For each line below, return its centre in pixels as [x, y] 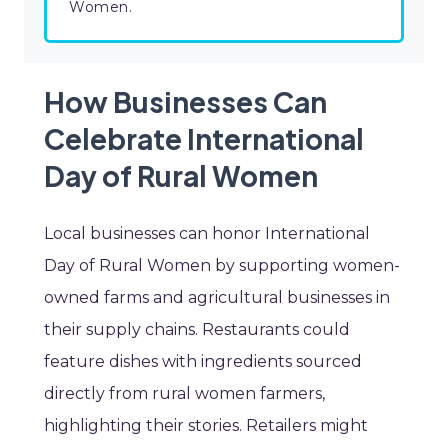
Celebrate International [204, 139]
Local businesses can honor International [207, 234]
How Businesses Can [185, 102]
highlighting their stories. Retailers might [206, 426]
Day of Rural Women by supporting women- [222, 266]
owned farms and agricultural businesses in [217, 298]
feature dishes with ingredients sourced [203, 362]
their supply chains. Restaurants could [197, 330]
